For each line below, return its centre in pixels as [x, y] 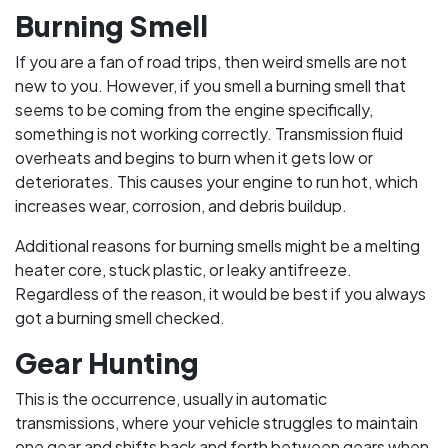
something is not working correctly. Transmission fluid [209, 133]
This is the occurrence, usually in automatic [171, 398]
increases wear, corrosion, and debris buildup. [181, 205]
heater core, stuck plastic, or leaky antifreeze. [183, 269]
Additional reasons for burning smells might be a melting [217, 245]
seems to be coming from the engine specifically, [194, 109]
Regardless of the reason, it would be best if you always [220, 293]
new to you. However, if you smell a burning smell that [210, 85]
